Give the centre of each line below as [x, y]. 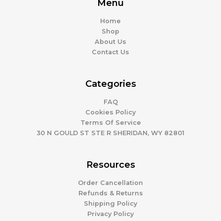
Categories [110, 84]
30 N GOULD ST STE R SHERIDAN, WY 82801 [110, 133]
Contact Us [110, 52]
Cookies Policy [110, 112]
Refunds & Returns [110, 193]
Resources [110, 164]
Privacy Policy [110, 214]
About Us [110, 42]
